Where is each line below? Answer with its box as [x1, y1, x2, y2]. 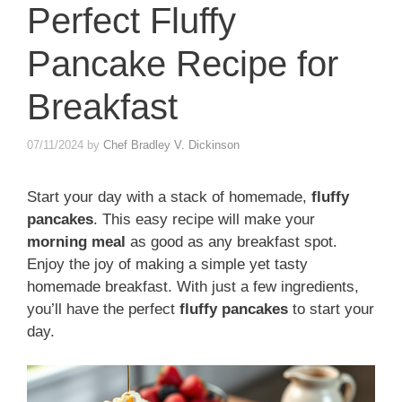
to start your [288, 300, 374, 318]
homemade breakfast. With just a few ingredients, [27, 277, 359, 295]
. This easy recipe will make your [93, 210, 315, 228]
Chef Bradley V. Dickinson [103, 137, 240, 152]
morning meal [27, 232, 126, 250]
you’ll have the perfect [27, 300, 179, 318]
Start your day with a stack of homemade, [27, 188, 311, 205]
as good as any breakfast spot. [126, 232, 337, 250]
